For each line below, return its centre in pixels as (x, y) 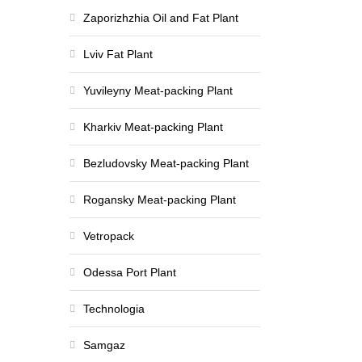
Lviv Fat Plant (118, 54)
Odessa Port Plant (130, 272)
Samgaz (104, 345)
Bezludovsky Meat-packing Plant (166, 163)
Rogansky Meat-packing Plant (160, 200)
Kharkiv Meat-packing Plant (153, 127)
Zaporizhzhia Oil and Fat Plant (161, 18)
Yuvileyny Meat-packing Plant (158, 90)
